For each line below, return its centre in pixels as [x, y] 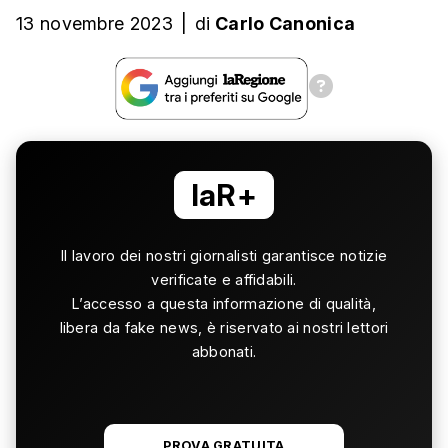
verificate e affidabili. [224, 280]
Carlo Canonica [285, 24]
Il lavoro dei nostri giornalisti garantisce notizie [224, 256]
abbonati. [224, 352]
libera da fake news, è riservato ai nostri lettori [224, 328]
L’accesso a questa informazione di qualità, [224, 304]
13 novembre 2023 [94, 24]
